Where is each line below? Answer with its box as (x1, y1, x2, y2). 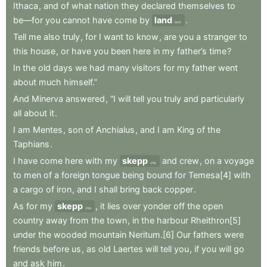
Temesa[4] (188, 170, 231, 180)
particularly (201, 94, 244, 104)
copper (164, 184, 193, 194)
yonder (143, 201, 171, 211)
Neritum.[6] (129, 229, 174, 240)
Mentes (33, 125, 63, 135)
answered (66, 94, 105, 104)
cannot (63, 15, 90, 25)
